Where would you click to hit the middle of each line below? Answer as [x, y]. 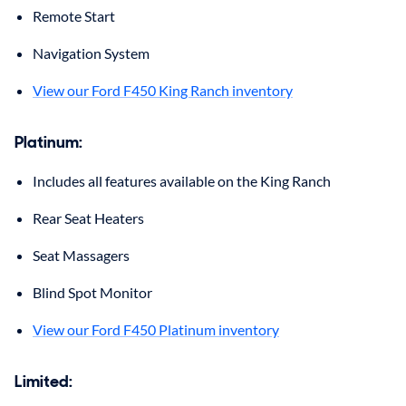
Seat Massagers [81, 255]
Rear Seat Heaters [88, 217]
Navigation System [91, 53]
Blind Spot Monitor [92, 292]
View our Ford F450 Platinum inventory [156, 329]
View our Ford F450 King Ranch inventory [163, 90]
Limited [42, 381]
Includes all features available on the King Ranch [182, 180]
